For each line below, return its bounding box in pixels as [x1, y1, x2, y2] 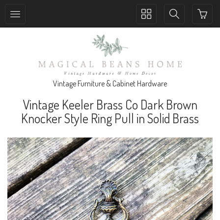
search [169, 19, 189, 28]
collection [141, 19, 170, 28]
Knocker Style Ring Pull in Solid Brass [21, 110, 199, 126]
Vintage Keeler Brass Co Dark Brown [23, 96, 197, 112]
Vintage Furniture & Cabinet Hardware [53, 78, 167, 88]
